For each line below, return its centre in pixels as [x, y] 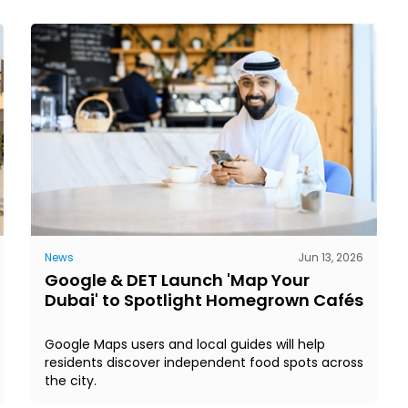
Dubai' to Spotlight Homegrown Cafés [204, 300]
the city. [71, 380]
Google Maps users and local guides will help [185, 344]
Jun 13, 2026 [331, 257]
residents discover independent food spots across [204, 362]
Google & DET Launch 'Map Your [177, 280]
